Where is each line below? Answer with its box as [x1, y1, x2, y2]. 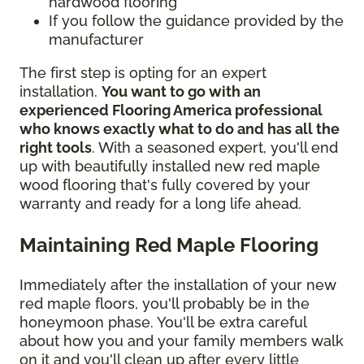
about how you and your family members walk [19, 332, 344, 350]
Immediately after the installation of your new [19, 276, 336, 294]
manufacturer [49, 31, 144, 49]
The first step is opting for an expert [19, 64, 266, 82]
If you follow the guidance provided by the [49, 12, 344, 30]
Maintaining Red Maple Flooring [19, 233, 318, 258]
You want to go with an [102, 83, 261, 101]
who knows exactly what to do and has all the [19, 120, 340, 138]
